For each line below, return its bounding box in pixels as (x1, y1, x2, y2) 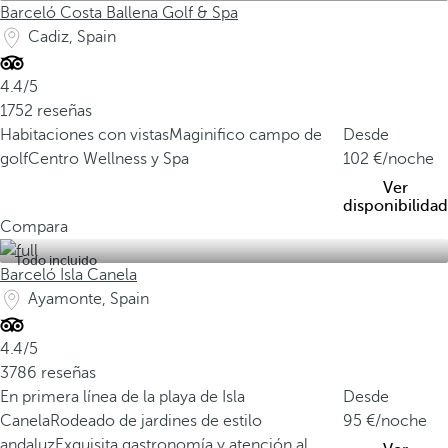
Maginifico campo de (169, 126, 322, 144)
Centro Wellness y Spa (28, 150, 189, 168)
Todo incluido (15, 253, 97, 268)
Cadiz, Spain (28, 28, 116, 46)
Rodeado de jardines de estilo (50, 412, 262, 430)
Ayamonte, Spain (28, 290, 149, 308)
